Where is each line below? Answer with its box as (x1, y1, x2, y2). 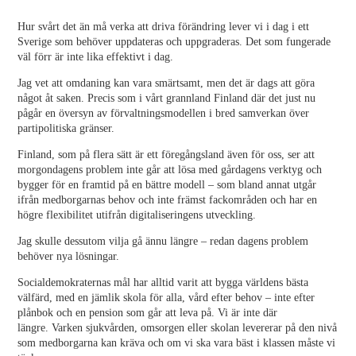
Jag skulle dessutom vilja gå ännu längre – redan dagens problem (17, 235, 309, 247)
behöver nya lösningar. (17, 250, 120, 262)
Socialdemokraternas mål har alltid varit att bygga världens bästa (17, 277, 309, 288)
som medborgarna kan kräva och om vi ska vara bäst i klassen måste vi (17, 337, 336, 349)
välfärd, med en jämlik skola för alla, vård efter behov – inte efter (17, 292, 315, 304)
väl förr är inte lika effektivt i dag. (17, 51, 174, 63)
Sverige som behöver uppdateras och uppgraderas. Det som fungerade (17, 36, 331, 48)
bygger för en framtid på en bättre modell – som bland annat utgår (17, 179, 317, 191)
